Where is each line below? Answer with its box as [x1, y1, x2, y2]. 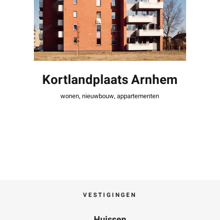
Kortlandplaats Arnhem [42, 70, 178, 89]
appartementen [117, 91, 160, 101]
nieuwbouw [82, 91, 114, 101]
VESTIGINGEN [83, 190, 137, 199]
